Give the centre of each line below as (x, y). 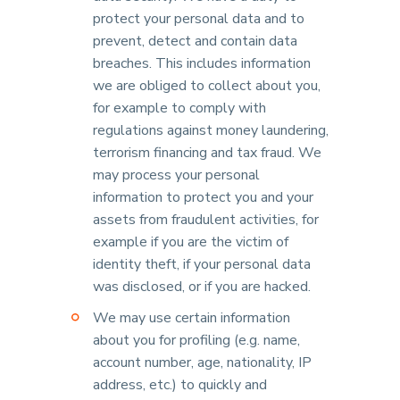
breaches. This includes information (202, 63)
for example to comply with (179, 108)
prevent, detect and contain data (195, 41)
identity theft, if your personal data (202, 264)
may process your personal (176, 175)
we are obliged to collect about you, (207, 86)
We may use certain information (192, 318)
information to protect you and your (203, 197)
